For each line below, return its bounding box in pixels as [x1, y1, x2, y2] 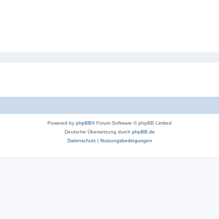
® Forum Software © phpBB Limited [91, 120, 172, 126]
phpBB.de [131, 129, 155, 134]
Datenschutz [67, 138, 96, 143]
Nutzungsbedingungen [100, 138, 152, 143]
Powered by [47, 120, 76, 126]
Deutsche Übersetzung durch [64, 129, 132, 134]
